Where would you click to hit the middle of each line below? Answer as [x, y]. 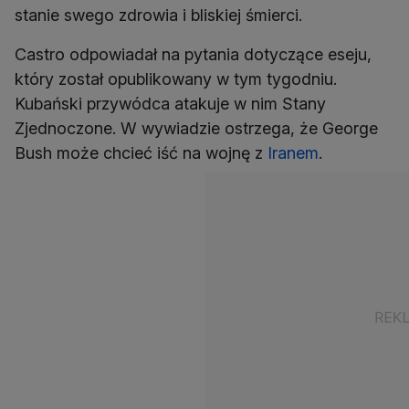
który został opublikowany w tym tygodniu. [176, 79]
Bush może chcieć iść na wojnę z [141, 153]
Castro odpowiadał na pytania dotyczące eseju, [193, 54]
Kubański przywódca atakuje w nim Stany [170, 104]
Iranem [293, 153]
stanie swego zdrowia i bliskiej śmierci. [158, 15]
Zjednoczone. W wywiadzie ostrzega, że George [196, 128]
